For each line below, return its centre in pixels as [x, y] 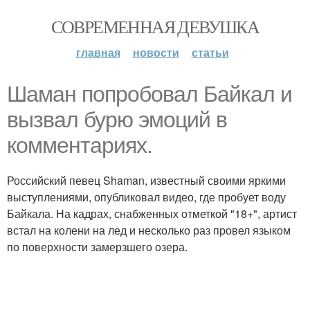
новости [156, 52]
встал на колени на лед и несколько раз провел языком [149, 230]
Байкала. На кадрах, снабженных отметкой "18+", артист [152, 213]
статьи [210, 52]
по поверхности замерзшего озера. [97, 247]
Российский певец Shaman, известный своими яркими [146, 180]
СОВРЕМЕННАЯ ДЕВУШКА [155, 26]
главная [98, 52]
